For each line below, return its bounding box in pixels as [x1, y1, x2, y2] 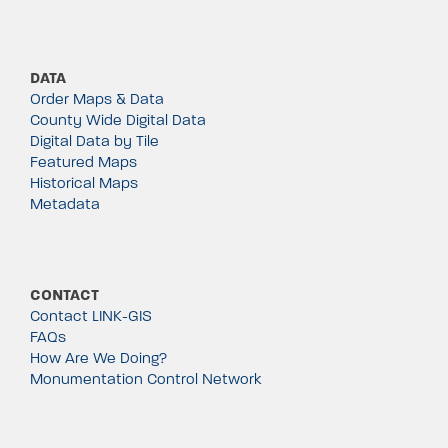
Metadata [29, 194, 100, 213]
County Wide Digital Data [29, 110, 206, 129]
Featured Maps [29, 152, 137, 171]
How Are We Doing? [29, 348, 167, 367]
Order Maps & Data [29, 89, 164, 108]
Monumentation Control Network [29, 369, 262, 388]
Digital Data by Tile [29, 131, 159, 150]
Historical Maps [29, 173, 138, 192]
